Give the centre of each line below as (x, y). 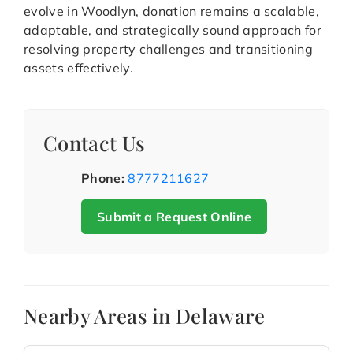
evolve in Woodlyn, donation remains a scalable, (172, 11)
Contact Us (95, 143)
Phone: (103, 178)
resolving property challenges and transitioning (169, 49)
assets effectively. (79, 68)
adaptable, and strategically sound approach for (173, 30)
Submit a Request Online (175, 217)
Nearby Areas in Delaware (145, 316)
